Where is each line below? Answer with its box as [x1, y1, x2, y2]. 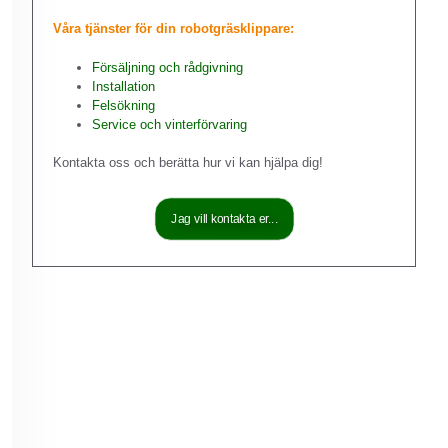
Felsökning [92, 97, 155, 113]
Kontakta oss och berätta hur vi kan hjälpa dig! [53, 155, 323, 170]
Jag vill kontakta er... [170, 211, 278, 225]
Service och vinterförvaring [92, 116, 247, 132]
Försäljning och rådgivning [92, 59, 243, 75]
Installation [92, 78, 155, 94]
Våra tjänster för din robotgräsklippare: [53, 21, 294, 36]
